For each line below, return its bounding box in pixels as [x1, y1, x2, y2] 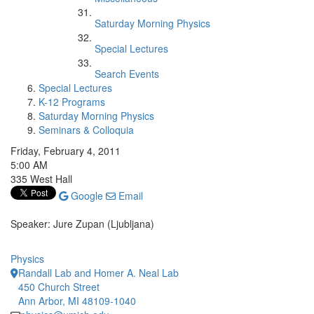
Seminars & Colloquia [39, 123, 134, 137]
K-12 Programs [39, 95, 105, 109]
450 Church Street [18, 280, 100, 294]
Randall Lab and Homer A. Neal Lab [18, 266, 179, 280]
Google [68, 189, 103, 203]
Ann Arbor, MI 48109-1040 [18, 294, 136, 308]
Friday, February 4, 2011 [11, 144, 121, 158]
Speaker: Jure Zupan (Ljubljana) [11, 217, 154, 231]
